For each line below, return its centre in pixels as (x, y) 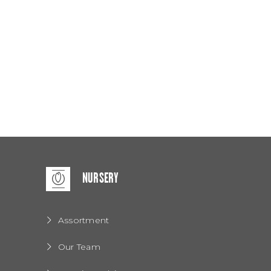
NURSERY (101, 179)
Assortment (84, 220)
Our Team (79, 247)
